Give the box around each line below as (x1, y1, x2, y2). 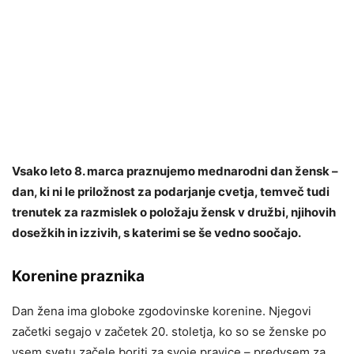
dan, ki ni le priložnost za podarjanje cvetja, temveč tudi (12, 183, 330, 199)
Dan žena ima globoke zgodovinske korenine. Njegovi (12, 303, 311, 318)
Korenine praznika (12, 266, 145, 285)
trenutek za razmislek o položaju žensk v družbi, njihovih (12, 204, 336, 220)
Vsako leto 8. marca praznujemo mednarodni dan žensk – (12, 163, 338, 179)
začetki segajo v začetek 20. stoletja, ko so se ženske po (12, 323, 326, 339)
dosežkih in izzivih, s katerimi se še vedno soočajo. (12, 224, 303, 240)
